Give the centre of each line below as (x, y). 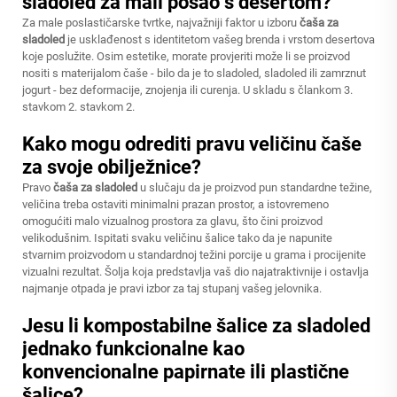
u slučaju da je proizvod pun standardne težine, (256, 187)
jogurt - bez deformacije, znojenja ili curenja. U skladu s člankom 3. (187, 90)
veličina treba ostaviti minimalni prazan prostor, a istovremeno (175, 204)
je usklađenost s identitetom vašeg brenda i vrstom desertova (221, 39)
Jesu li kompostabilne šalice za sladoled (196, 326)
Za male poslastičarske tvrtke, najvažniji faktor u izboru (161, 23)
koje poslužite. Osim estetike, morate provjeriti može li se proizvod (186, 56)
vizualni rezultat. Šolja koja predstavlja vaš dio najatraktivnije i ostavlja (195, 272)
